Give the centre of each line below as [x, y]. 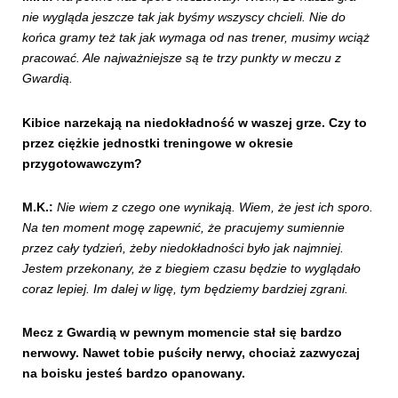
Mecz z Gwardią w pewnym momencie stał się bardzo [182, 333]
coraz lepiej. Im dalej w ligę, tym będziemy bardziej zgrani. [185, 288]
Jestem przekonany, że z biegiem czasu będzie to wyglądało [191, 268]
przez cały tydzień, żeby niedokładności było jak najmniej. [183, 247]
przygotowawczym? [82, 163]
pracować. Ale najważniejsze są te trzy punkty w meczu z [182, 58]
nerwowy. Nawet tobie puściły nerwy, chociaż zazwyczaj [191, 353]
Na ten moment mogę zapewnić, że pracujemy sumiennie [183, 227]
